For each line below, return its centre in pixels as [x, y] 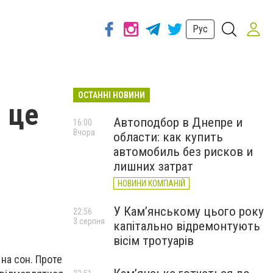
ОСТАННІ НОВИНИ [112, 95]
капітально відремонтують [187, 226]
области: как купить [168, 137]
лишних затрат [153, 166]
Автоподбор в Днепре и [178, 122]
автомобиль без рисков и [183, 152]
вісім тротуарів [154, 241]
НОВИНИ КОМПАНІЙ [151, 183]
